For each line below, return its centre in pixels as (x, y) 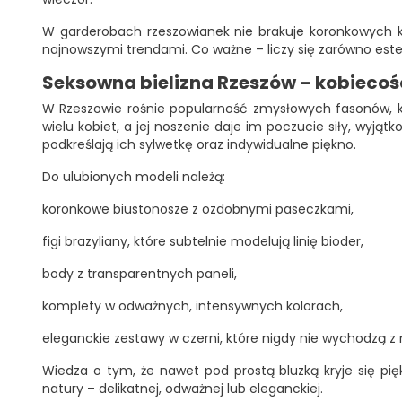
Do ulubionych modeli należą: (134, 177)
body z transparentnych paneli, (140, 274)
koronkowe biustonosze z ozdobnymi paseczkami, (198, 209)
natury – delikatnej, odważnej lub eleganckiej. (183, 389)
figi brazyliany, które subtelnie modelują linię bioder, (203, 241)
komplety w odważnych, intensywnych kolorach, (192, 306)
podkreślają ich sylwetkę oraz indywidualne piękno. (199, 144)
